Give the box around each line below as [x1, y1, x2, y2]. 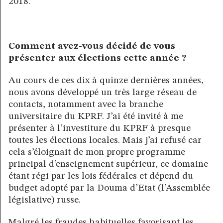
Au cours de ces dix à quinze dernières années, [8, 76, 204, 86]
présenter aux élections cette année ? [8, 53, 187, 64]
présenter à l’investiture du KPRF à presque [8, 123, 191, 134]
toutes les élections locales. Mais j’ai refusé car [8, 135, 202, 146]
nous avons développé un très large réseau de [8, 88, 197, 98]
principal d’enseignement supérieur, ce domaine [8, 159, 208, 170]
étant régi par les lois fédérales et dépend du [8, 171, 193, 182]
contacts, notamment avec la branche [8, 100, 163, 110]
